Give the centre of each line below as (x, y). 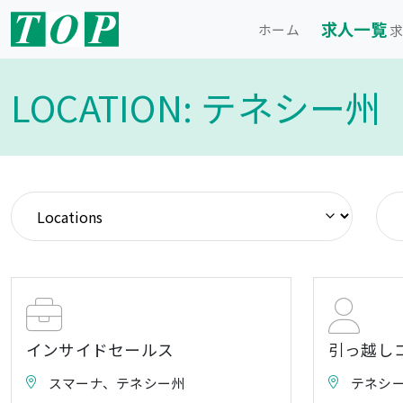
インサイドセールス (100, 350)
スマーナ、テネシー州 (117, 383)
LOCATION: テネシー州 (197, 107)
